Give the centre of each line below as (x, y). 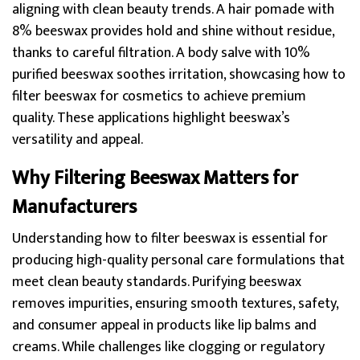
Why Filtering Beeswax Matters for (155, 178)
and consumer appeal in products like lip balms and (164, 325)
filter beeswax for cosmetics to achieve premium (159, 96)
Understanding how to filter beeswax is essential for (170, 239)
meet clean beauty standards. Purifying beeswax (157, 282)
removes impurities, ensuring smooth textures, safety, (175, 304)
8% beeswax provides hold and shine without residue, (173, 31)
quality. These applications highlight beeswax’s (151, 118)
